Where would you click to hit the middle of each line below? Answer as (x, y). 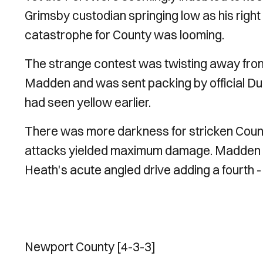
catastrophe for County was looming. (124, 35)
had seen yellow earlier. (89, 102)
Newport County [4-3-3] (90, 247)
